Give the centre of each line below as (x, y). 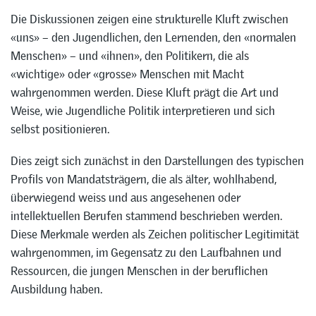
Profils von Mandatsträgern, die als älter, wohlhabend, (144, 179)
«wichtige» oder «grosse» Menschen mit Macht (127, 74)
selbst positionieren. (60, 129)
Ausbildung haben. (56, 289)
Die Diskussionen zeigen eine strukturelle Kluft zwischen (150, 19)
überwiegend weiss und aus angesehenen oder (126, 197)
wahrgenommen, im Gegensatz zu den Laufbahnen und (146, 252)
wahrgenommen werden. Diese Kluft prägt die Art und (145, 93)
